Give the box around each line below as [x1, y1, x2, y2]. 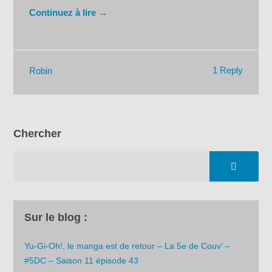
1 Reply [212, 65, 243, 76]
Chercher [13, 127, 62, 140]
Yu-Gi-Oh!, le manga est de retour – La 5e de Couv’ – [24, 240, 230, 251]
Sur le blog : [24, 211, 88, 224]
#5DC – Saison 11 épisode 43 [24, 255, 139, 265]
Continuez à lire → [29, 7, 108, 18]
